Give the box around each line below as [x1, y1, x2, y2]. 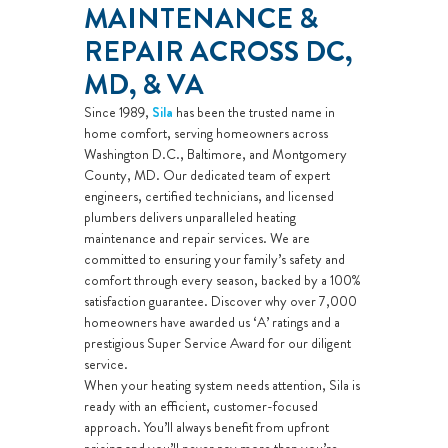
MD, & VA [84, 65, 204, 106]
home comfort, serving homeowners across [84, 123, 328, 144]
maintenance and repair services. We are [84, 228, 310, 249]
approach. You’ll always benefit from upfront [84, 417, 329, 438]
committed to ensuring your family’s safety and [84, 249, 345, 270]
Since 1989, [84, 102, 149, 123]
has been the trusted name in [173, 102, 335, 123]
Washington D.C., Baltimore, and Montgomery [84, 144, 347, 165]
